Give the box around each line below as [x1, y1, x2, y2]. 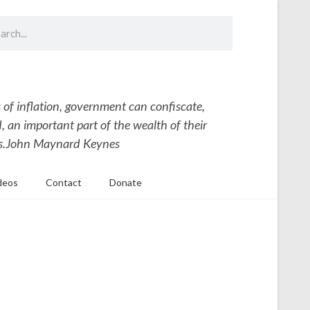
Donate [109, 176, 142, 188]
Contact [45, 176, 82, 188]
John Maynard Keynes [6, 136, 120, 151]
